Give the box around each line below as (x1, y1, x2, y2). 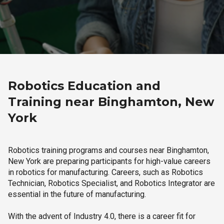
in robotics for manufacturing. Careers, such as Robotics (8, 167, 203, 177)
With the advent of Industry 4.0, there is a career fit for (8, 211, 195, 221)
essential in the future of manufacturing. (8, 189, 146, 199)
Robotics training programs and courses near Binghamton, (8, 145, 209, 155)
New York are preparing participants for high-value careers (8, 156, 210, 166)
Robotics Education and (8, 78, 160, 93)
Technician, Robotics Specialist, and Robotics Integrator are (8, 178, 215, 188)
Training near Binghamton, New (8, 94, 214, 109)
